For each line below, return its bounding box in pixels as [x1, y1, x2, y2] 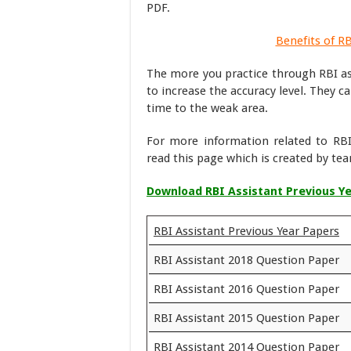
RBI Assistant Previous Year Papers [154, 224, 339, 238]
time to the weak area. [147, 101, 268, 115]
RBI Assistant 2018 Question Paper [154, 253, 339, 267]
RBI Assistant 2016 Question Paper [154, 282, 339, 296]
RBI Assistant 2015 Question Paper [154, 311, 339, 325]
